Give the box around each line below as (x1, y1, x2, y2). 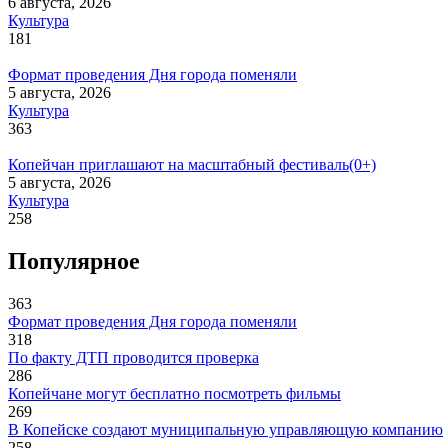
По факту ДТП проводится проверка (8, 349, 259, 367)
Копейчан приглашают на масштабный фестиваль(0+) (8, 156, 376, 174)
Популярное (8, 248, 140, 275)
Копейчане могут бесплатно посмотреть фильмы (8, 385, 341, 403)
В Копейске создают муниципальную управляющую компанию (8, 421, 443, 439)
